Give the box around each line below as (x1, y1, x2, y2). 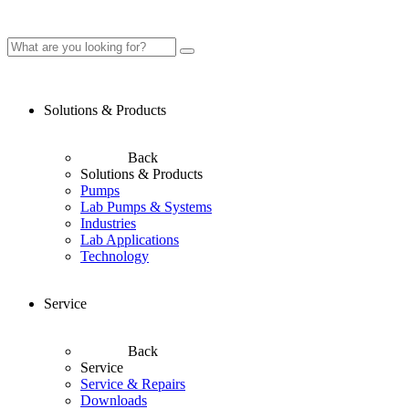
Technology (80, 248, 149, 264)
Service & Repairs (80, 376, 185, 392)
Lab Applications (80, 232, 179, 247)
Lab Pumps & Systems (80, 199, 212, 215)
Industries (80, 215, 136, 231)
